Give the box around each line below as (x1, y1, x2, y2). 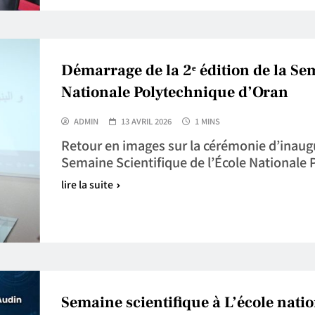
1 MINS (194, 115, 220, 127)
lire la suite (60, 176, 113, 191)
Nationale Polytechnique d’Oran (60, 82, 288, 102)
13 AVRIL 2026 (120, 115, 172, 127)
